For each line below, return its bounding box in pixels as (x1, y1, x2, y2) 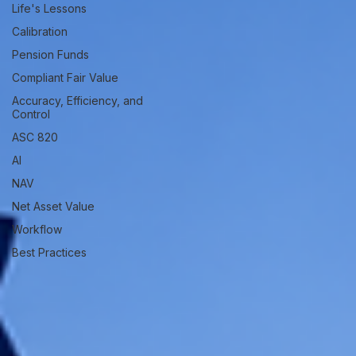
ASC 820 (12, 130, 58, 144)
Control (12, 107, 50, 121)
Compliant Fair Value (12, 71, 118, 84)
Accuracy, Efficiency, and (12, 94, 143, 107)
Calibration (12, 25, 68, 38)
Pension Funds (12, 48, 89, 61)
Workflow (12, 222, 62, 236)
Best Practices (12, 246, 87, 259)
